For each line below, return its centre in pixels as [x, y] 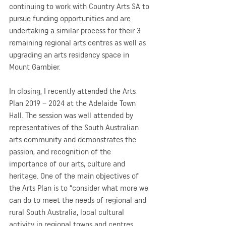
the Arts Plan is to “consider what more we [80, 188]
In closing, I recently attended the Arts [73, 91]
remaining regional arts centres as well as [78, 42]
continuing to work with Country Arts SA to [80, 6]
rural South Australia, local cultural [68, 212]
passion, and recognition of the [61, 151]
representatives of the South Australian [75, 127]
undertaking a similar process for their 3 [76, 30]
